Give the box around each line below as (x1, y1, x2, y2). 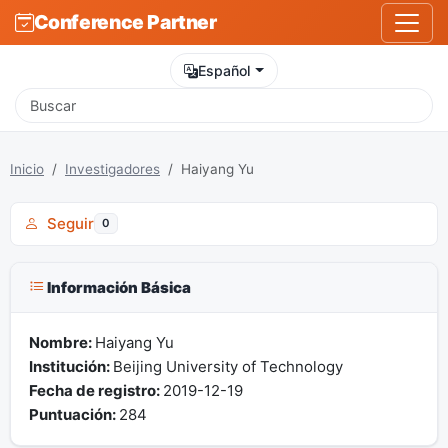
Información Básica (43, 277, 191, 297)
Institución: (28, 356, 113, 376)
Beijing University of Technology (112, 356, 343, 376)
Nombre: (28, 332, 95, 352)
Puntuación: (28, 404, 119, 424)
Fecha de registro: (28, 380, 163, 400)
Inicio (10, 160, 44, 177)
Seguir (38, 213, 94, 233)
